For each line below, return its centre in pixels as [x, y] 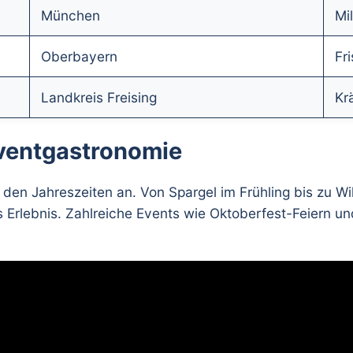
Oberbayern [79, 56]
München [71, 15]
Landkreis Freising [99, 97]
